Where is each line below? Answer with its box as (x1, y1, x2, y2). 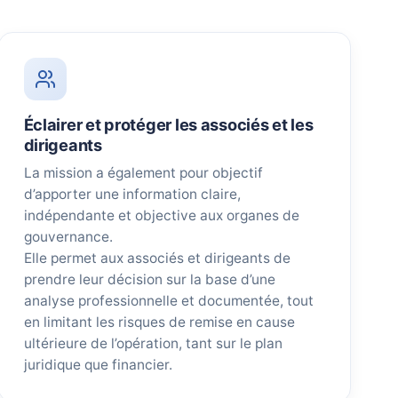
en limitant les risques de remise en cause (23, 314, 295, 331)
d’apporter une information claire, (23, 186, 241, 203)
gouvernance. (23, 228, 113, 246)
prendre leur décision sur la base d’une (23, 271, 275, 289)
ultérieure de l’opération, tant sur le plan (23, 335, 283, 353)
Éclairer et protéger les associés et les (23, 115, 314, 135)
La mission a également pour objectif (23, 164, 263, 182)
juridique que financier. (23, 356, 172, 374)
